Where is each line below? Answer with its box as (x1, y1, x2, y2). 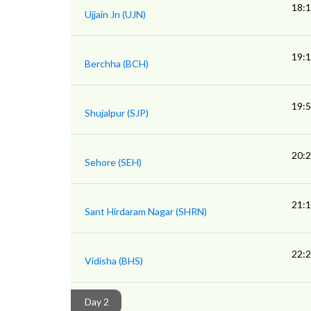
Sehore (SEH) (85, 156, 142, 169)
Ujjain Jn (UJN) (85, 8, 146, 21)
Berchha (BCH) (85, 58, 149, 70)
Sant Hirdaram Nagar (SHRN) (85, 205, 207, 218)
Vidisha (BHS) (85, 255, 143, 267)
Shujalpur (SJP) (85, 107, 149, 119)
